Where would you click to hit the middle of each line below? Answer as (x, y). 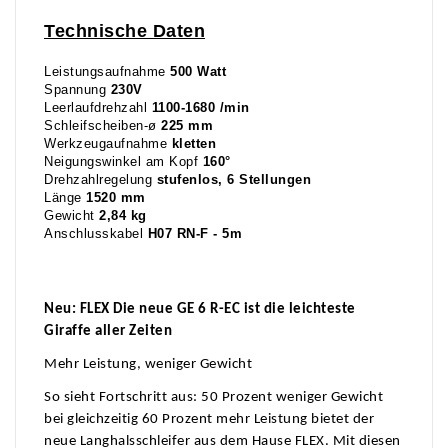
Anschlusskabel (93, 234)
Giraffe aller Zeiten (108, 332)
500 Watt (198, 72)
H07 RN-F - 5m (192, 234)
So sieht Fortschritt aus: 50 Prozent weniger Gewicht (213, 398)
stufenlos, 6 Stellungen (233, 180)
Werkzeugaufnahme (108, 144)
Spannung (77, 90)
